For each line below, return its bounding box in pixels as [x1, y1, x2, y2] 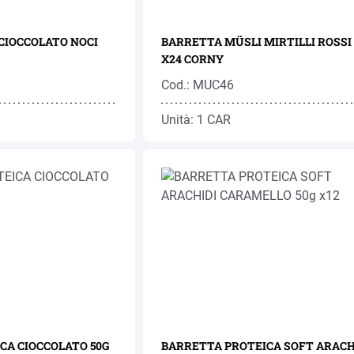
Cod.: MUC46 [160, 77, 234, 92]
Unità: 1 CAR [160, 112, 231, 127]
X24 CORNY [160, 51, 224, 66]
